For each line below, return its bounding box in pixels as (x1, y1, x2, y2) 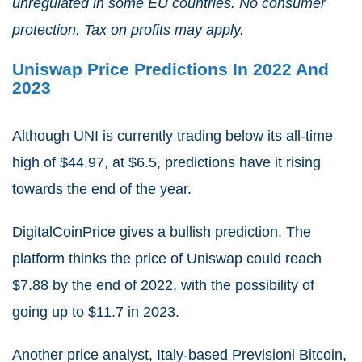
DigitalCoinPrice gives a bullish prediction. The (12, 223, 311, 240)
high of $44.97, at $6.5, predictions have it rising (12, 154, 321, 170)
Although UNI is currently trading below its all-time (12, 127, 333, 144)
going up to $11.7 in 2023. (12, 303, 179, 320)
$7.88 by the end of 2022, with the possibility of (12, 276, 314, 293)
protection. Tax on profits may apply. (12, 21, 244, 38)
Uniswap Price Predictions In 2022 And (12, 59, 329, 78)
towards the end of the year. (12, 180, 192, 197)
